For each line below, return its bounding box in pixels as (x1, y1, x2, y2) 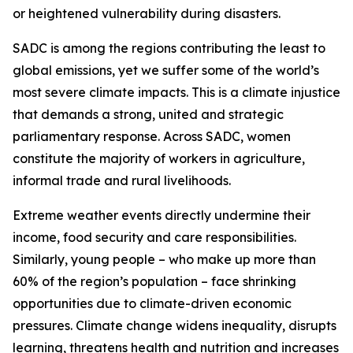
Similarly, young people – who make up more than (13, 251, 316, 267)
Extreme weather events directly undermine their (13, 207, 310, 223)
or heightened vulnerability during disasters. (13, 6, 281, 21)
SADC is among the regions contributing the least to (13, 40, 325, 56)
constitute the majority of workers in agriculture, (13, 150, 305, 166)
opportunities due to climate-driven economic (13, 295, 292, 311)
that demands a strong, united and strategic (13, 106, 284, 122)
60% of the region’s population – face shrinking (13, 273, 296, 289)
